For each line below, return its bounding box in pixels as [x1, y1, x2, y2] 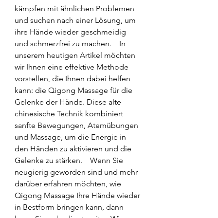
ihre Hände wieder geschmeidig [15, 27, 126, 36]
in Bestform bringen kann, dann [15, 202, 124, 212]
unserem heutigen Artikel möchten [15, 50, 135, 60]
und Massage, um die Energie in [15, 132, 126, 142]
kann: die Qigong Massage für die [15, 85, 132, 95]
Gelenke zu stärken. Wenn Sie [15, 155, 123, 165]
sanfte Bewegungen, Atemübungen [15, 120, 138, 130]
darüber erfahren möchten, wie [15, 179, 121, 188]
